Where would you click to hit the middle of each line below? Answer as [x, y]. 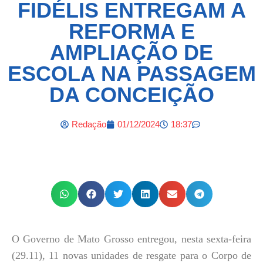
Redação [89, 124]
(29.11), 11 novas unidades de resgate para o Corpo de [131, 255]
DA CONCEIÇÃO [131, 95]
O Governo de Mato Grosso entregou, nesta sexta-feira [131, 239]
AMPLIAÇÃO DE [131, 52]
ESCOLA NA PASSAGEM [131, 73]
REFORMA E [131, 31]
